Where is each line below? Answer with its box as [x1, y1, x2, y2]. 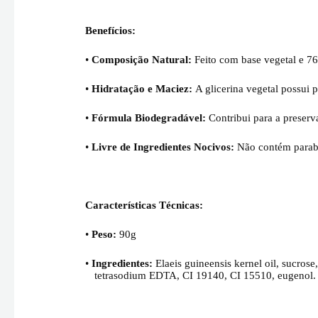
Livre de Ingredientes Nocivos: [92, 141, 235, 153]
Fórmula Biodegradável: [92, 111, 207, 124]
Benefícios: [85, 24, 136, 36]
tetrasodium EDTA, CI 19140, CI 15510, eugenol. [94, 270, 317, 282]
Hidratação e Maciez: [92, 82, 193, 94]
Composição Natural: [92, 53, 192, 65]
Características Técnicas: [85, 199, 204, 212]
